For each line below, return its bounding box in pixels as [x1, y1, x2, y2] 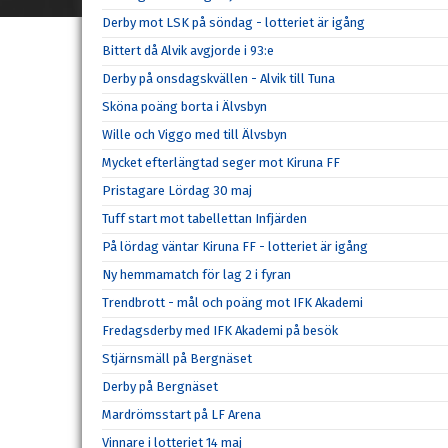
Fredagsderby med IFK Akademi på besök [102, 323, 338, 338]
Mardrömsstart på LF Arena [102, 407, 261, 422]
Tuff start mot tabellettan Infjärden [102, 211, 307, 226]
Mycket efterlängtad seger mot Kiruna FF [102, 155, 340, 170]
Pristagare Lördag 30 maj [102, 183, 252, 198]
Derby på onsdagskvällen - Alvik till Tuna [102, 71, 335, 86]
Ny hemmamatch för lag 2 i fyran [102, 267, 291, 282]
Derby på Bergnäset [102, 379, 218, 394]
